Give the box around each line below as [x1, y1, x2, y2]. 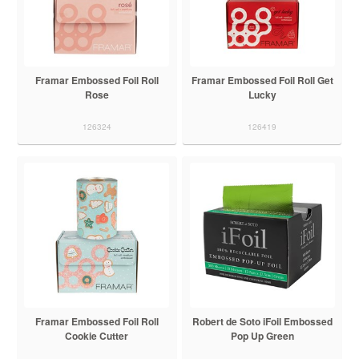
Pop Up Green [230, 328, 294, 343]
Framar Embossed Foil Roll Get [191, 72, 333, 87]
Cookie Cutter [65, 328, 129, 343]
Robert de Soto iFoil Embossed [192, 313, 333, 329]
